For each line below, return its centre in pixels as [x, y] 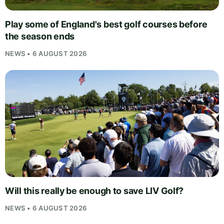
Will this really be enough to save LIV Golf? [94, 190]
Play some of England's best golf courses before [106, 24]
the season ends [40, 36]
